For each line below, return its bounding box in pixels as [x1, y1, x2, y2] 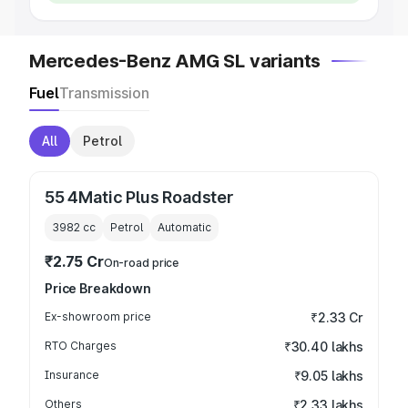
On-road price [103, 256, 179, 270]
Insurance [45, 368, 99, 382]
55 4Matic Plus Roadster [45, 188, 233, 207]
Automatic [158, 220, 211, 234]
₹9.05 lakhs [293, 368, 363, 383]
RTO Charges [45, 339, 117, 352]
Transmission [59, 84, 149, 102]
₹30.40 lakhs [283, 339, 363, 354]
